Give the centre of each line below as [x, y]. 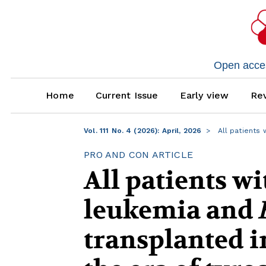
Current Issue [127, 96]
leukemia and [172, 210]
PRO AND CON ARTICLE [138, 155]
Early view [204, 96]
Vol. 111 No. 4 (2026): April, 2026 [143, 131]
